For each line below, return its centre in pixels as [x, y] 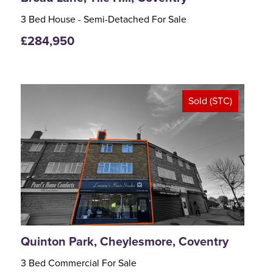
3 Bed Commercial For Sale [79, 264]
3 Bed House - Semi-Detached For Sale [104, 20]
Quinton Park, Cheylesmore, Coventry [125, 242]
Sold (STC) [211, 101]
